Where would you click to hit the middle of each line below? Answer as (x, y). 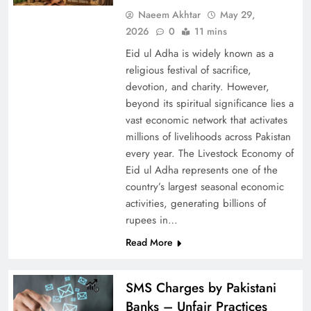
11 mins (210, 32)
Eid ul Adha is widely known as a (199, 54)
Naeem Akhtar (169, 15)
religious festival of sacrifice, (188, 70)
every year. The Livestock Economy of (209, 154)
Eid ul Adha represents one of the (201, 170)
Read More (149, 243)
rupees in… (151, 220)
